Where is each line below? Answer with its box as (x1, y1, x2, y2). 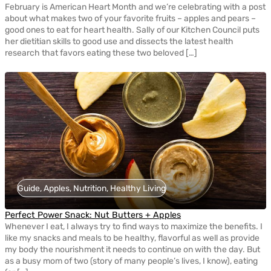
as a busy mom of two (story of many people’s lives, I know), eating (5, 256, 258, 267)
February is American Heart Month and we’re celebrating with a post (5, 2, 266, 13)
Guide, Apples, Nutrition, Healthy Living (18, 183, 166, 194)
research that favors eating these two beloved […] (5, 48, 197, 59)
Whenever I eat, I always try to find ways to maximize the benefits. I (5, 221, 263, 232)
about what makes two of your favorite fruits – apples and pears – (5, 13, 256, 24)
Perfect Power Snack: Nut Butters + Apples (5, 210, 181, 221)
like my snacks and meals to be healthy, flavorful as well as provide (5, 233, 260, 244)
